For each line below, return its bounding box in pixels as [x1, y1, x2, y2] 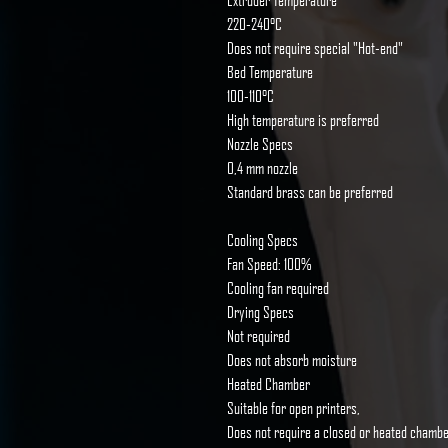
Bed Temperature [227, 62, 313, 82]
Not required [227, 326, 290, 346]
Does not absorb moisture [227, 350, 357, 370]
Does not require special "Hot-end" [227, 38, 403, 58]
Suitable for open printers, [227, 398, 360, 418]
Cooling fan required [227, 278, 329, 298]
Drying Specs [227, 302, 294, 322]
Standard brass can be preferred [227, 182, 393, 202]
